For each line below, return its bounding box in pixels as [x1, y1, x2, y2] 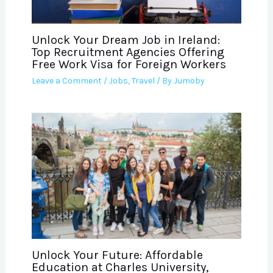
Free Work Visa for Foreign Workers [31, 57, 226, 72]
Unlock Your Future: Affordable [31, 248, 203, 263]
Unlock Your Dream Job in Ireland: [31, 33, 220, 48]
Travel [131, 76, 155, 87]
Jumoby [173, 76, 205, 87]
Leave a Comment [31, 76, 102, 87]
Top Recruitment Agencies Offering [31, 45, 224, 60]
